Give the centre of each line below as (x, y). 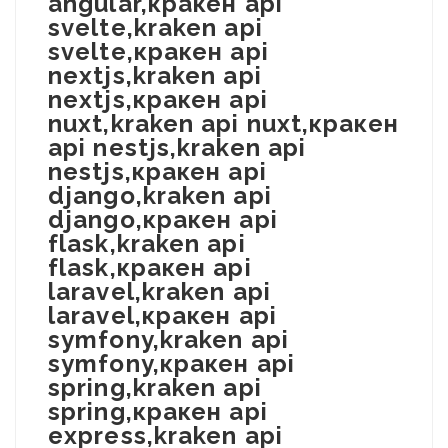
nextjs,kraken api (155, 75)
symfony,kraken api (168, 339)
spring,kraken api (155, 387)
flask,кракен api (150, 267)
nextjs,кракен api (158, 99)
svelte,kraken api (155, 27)
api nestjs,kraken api (177, 147)
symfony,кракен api (171, 363)
